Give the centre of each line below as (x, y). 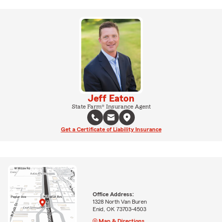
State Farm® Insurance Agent (111, 106)
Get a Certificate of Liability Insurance (111, 129)
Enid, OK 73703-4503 (119, 209)
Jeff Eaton (111, 98)
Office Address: (113, 194)
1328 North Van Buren (119, 201)
